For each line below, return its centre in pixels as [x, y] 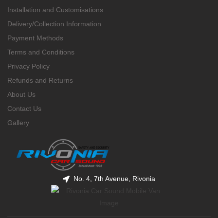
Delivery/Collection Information [54, 24]
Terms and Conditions [41, 52]
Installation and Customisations [55, 10]
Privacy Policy [28, 66]
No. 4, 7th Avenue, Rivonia [115, 179]
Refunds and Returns [40, 80]
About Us [21, 94]
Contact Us [24, 109]
